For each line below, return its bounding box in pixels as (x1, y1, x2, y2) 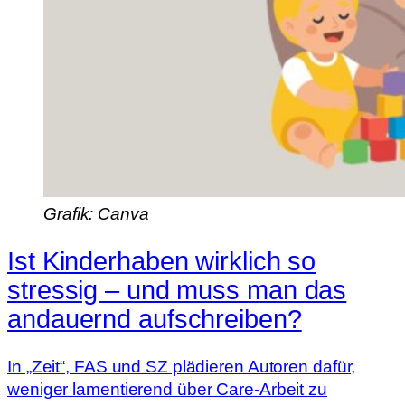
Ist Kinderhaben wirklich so (7, 246, 316, 276)
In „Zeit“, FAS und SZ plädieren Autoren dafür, (7, 356, 356, 376)
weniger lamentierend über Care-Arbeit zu (7, 379, 327, 399)
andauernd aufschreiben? (7, 304, 302, 334)
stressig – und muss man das (7, 275, 347, 305)
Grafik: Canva (43, 204, 149, 224)
